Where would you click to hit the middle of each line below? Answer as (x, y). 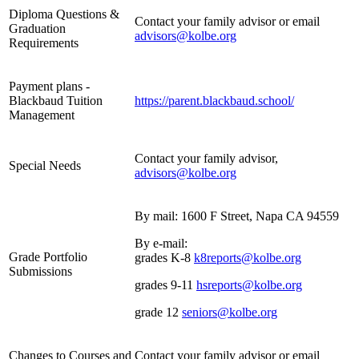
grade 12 (158, 312)
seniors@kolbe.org (230, 312)
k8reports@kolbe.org (248, 257)
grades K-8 (164, 257)
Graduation (37, 28)
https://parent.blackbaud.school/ (214, 100)
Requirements (44, 42)
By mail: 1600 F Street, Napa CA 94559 (237, 216)
